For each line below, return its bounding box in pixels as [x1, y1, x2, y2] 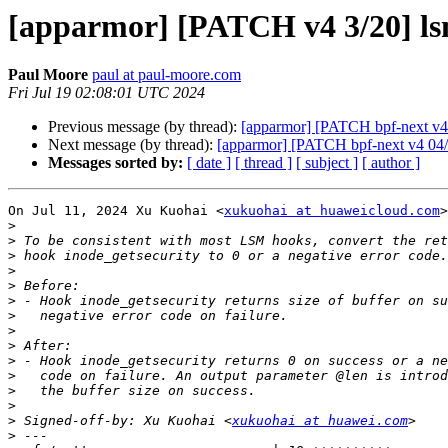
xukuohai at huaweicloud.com [224, 203, 440, 219]
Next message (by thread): [48, 136, 217, 154]
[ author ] [362, 154, 420, 172]
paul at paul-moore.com [92, 66, 241, 84]
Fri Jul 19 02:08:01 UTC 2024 [8, 84, 205, 102]
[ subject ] [296, 154, 358, 172]
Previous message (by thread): [48, 118, 241, 136]
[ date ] [187, 154, 231, 172]
